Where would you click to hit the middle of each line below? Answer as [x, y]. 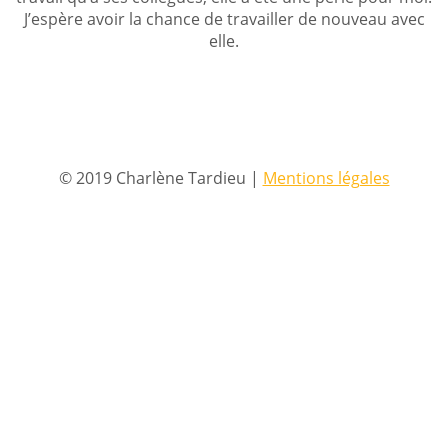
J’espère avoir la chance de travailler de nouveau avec [224, 19]
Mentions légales [326, 178]
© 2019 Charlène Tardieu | [160, 178]
